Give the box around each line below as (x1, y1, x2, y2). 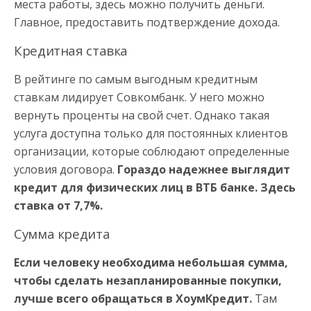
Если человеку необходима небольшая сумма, (14, 254, 288, 270)
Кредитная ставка (14, 41, 128, 59)
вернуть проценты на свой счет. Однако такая (14, 107, 269, 123)
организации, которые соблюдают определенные (14, 143, 289, 159)
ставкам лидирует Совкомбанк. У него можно (14, 89, 264, 105)
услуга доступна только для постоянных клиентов (14, 125, 288, 141)
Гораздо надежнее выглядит (117, 161, 290, 177)
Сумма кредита (14, 224, 110, 242)
